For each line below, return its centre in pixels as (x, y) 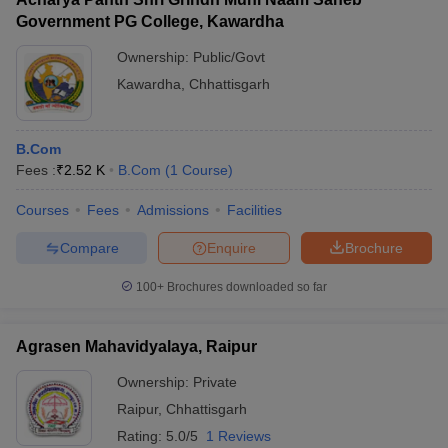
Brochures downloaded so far (245, 287)
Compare (89, 247)
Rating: (141, 436)
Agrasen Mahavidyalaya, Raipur (136, 346)
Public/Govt (229, 57)
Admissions (173, 210)
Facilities (254, 210)
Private (215, 382)
